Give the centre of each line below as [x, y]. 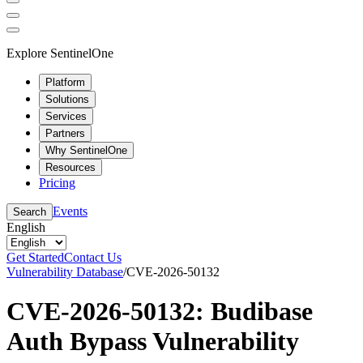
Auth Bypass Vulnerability [153, 341]
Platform [65, 82]
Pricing [57, 182]
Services [66, 116]
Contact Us [93, 257]
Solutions [67, 99]
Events [70, 211]
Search [30, 211]
